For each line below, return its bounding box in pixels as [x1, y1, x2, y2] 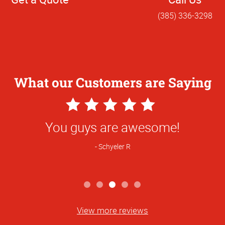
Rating [65, 134, 102, 152]
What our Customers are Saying [14, 73, 211, 91]
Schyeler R [98, 142, 131, 152]
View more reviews [77, 204, 148, 216]
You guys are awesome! [45, 118, 180, 136]
